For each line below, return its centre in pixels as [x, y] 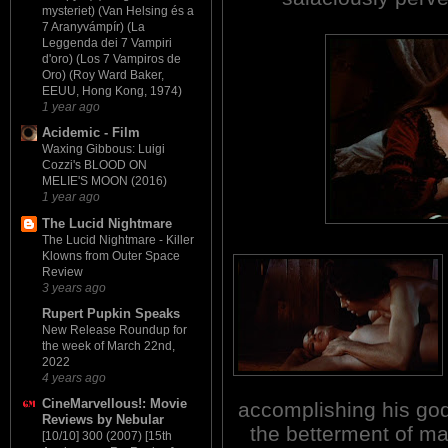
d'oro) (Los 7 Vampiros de [111, 59]
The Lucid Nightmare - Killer [118, 239]
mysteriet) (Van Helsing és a [118, 11]
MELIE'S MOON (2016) [104, 181]
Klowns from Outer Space [111, 255]
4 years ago [74, 377]
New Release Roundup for [114, 329]
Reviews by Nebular [103, 420]
